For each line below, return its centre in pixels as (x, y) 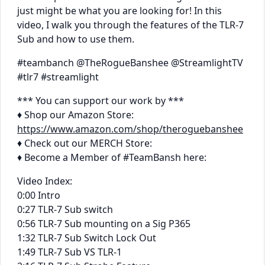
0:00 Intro (39, 195)
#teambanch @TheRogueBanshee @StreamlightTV (130, 62)
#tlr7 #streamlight (58, 77)
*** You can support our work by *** (101, 100)
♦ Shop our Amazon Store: (75, 114)
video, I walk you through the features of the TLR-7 (130, 25)
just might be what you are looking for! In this (119, 10)
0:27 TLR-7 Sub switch (65, 209)
